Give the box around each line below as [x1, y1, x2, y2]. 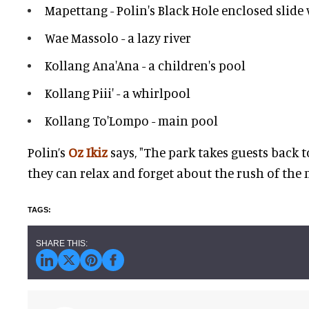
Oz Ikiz [68, 144, 108, 161]
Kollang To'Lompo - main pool [45, 112, 218, 129]
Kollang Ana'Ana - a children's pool [45, 57, 248, 74]
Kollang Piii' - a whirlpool [45, 85, 190, 101]
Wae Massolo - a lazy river [45, 30, 191, 46]
